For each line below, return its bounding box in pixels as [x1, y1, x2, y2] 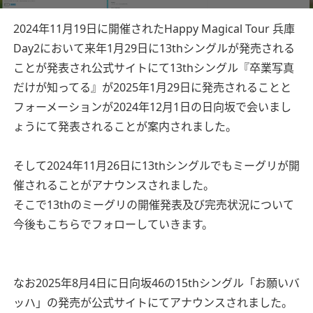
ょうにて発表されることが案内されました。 [13, 118, 237, 134]
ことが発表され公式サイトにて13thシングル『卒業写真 [13, 59, 294, 75]
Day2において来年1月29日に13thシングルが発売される [13, 40, 295, 56]
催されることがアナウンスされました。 [13, 177, 214, 193]
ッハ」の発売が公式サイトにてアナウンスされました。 [13, 294, 293, 310]
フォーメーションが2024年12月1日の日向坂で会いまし [13, 99, 291, 115]
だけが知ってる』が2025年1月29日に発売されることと [13, 79, 291, 95]
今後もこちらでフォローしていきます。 [13, 216, 213, 232]
